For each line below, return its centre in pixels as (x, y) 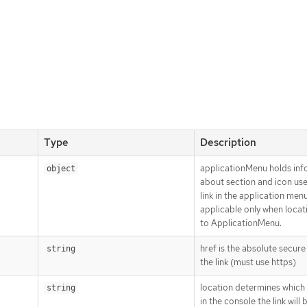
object (61, 169)
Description (228, 143)
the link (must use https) (248, 262)
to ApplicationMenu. (241, 223)
